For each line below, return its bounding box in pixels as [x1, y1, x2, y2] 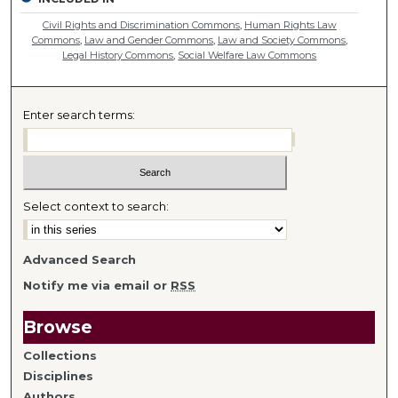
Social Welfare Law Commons [178, 49, 317, 62]
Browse [23, 315, 93, 338]
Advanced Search [23, 251, 137, 267]
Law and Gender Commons [84, 34, 213, 47]
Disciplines [23, 368, 94, 383]
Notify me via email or [23, 277, 171, 292]
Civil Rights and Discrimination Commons [42, 19, 240, 32]
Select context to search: [23, 198, 170, 213]
